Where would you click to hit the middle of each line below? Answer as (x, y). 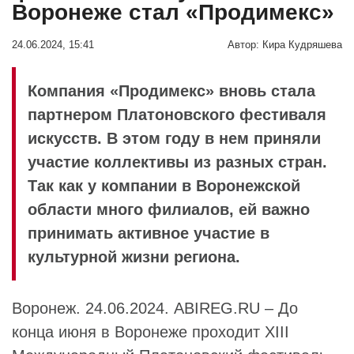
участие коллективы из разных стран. (177, 162)
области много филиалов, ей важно (169, 209)
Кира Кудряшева (302, 45)
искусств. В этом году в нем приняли (174, 138)
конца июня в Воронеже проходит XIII (151, 331)
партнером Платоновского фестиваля (177, 114)
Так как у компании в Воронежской (164, 185)
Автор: (243, 45)
